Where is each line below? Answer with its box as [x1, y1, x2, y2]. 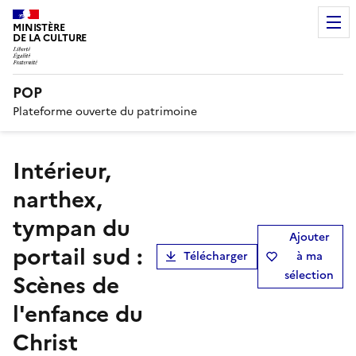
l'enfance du [13, 296, 143, 331]
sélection [284, 266, 334, 284]
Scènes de [13, 268, 119, 302]
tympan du [13, 211, 130, 245]
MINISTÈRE [13, 20, 65, 35]
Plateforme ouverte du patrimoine [13, 103, 197, 120]
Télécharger [184, 247, 248, 265]
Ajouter [288, 228, 330, 246]
